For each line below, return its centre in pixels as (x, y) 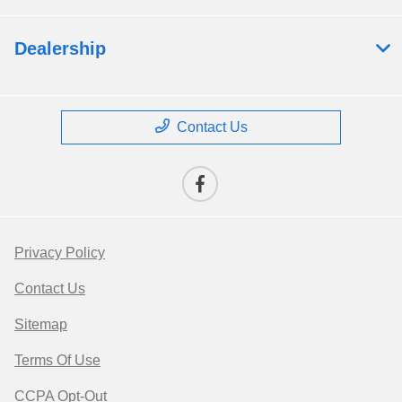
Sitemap (41, 325)
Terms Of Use (57, 361)
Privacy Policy (60, 253)
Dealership (60, 49)
